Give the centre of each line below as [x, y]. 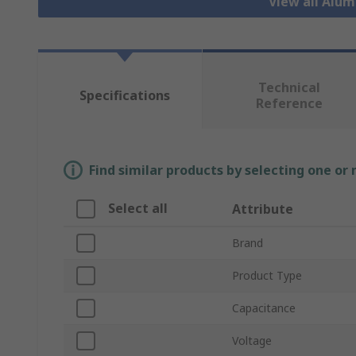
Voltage [252, 341]
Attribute [263, 209]
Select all [138, 209]
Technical [289, 88]
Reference [289, 104]
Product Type [267, 276]
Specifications [124, 96]
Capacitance [264, 308]
